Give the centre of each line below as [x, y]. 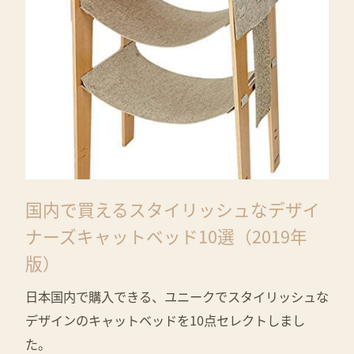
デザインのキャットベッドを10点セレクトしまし [165, 320]
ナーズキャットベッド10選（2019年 [166, 236]
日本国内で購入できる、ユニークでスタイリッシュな [177, 297]
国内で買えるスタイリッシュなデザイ [173, 209]
